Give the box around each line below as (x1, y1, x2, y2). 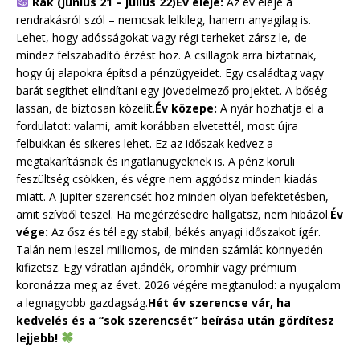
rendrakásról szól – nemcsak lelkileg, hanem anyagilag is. (16, 11, 311, 27)
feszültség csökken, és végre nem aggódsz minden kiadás (16, 170, 317, 186)
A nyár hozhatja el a (217, 100, 324, 116)
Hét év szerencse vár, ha (148, 294, 291, 310)
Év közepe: (155, 100, 217, 116)
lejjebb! (16, 329, 61, 346)
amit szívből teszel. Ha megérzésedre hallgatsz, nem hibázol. (16, 206, 330, 222)
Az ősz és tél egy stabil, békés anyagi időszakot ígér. (48, 223, 321, 239)
